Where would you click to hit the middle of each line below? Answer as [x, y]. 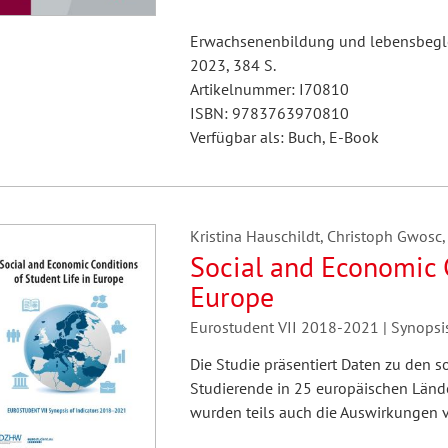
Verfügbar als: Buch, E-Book [284, 137]
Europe [231, 296]
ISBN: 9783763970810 [269, 113]
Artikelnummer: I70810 [269, 89]
